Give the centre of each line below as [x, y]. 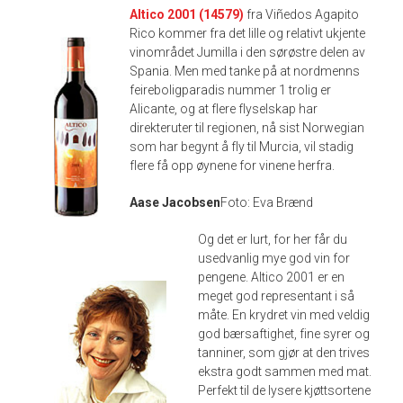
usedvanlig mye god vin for [274, 259]
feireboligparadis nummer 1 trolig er [231, 90]
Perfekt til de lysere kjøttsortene [285, 391]
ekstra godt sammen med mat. [285, 372]
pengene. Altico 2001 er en [272, 278]
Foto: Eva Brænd [267, 203]
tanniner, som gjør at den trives [284, 353]
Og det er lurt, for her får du [273, 240]
